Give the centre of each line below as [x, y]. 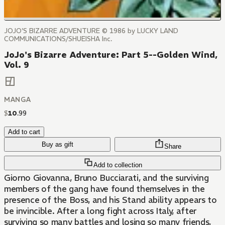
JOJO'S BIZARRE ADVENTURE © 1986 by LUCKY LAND [91, 31]
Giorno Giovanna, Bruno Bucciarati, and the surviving [106, 178]
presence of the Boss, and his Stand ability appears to [110, 200]
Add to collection [118, 165]
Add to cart [24, 132]
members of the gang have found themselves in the [104, 189]
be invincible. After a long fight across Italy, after [100, 211]
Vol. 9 [17, 65]
